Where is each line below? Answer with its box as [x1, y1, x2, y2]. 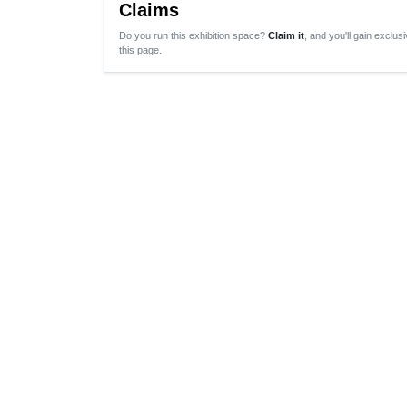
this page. [119, 44, 162, 55]
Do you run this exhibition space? [119, 29, 268, 41]
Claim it [268, 29, 304, 41]
